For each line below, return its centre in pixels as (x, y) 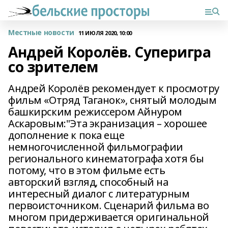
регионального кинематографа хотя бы (106, 159)
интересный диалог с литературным (99, 194)
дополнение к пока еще (66, 135)
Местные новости (41, 32)
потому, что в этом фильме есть (87, 170)
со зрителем (53, 67)
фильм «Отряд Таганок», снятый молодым (112, 100)
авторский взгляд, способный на (88, 182)
